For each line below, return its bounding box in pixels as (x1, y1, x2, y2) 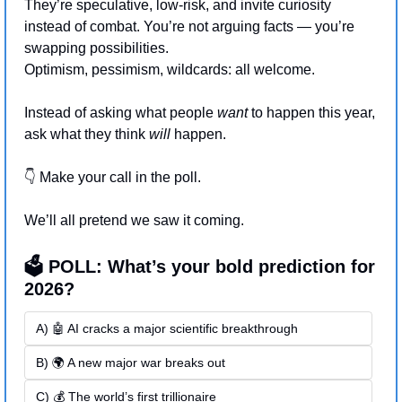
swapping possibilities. (24, 39, 172, 56)
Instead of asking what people (24, 104, 217, 120)
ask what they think (24, 126, 149, 142)
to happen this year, (248, 104, 375, 120)
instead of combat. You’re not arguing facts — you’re (24, 18, 354, 34)
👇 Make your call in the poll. (24, 169, 201, 185)
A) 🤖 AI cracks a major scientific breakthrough (36, 320, 298, 336)
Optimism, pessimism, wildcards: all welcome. (24, 61, 315, 77)
